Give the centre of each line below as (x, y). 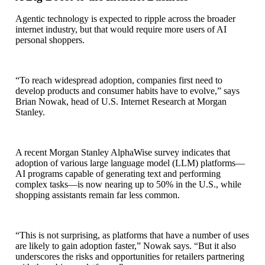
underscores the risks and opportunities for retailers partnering (130, 257)
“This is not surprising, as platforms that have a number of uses (132, 235)
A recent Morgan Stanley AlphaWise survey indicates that (123, 153)
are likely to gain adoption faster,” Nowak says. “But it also (126, 246)
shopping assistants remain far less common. (98, 195)
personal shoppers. (51, 40)
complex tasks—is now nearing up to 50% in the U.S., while (128, 185)
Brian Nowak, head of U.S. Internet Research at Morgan (121, 102)
